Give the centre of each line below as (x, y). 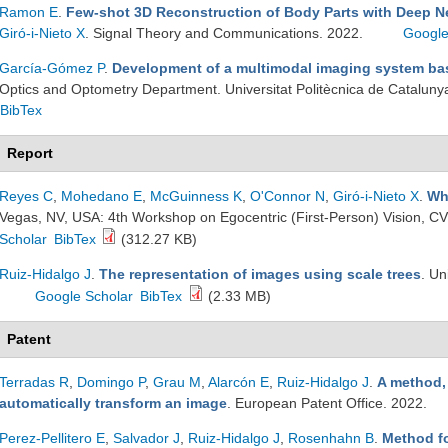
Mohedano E (101, 196)
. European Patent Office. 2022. (329, 403)
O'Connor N (287, 196)
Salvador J (146, 438)
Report (30, 153)
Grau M (177, 382)
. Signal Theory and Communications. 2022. (226, 33)
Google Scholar (84, 296)
